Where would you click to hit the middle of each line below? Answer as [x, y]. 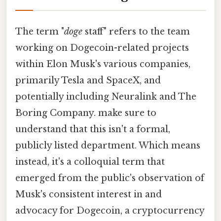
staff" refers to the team [136, 32]
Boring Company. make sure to [86, 113]
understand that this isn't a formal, [93, 129]
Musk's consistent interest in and [89, 195]
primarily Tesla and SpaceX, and [88, 81]
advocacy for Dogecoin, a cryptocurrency [110, 211]
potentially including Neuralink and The [106, 97]
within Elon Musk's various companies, [103, 64]
